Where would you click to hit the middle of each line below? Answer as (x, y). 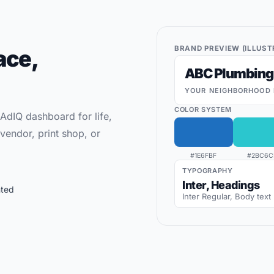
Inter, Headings (221, 185)
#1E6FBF (204, 156)
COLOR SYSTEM (203, 109)
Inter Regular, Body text (227, 196)
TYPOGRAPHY (208, 171)
